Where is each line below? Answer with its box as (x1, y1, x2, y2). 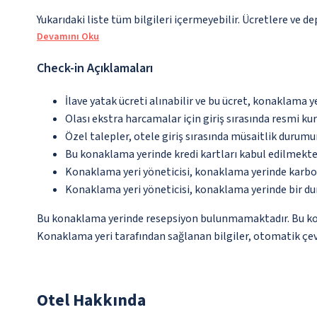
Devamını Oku (37, 30, 99, 44)
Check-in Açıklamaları (37, 59, 153, 77)
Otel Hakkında (37, 288, 146, 313)
